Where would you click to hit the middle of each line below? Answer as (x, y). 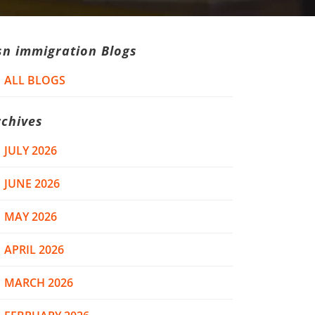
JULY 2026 (31, 150)
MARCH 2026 (39, 283)
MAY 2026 (31, 217)
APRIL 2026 (34, 250)
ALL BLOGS (35, 80)
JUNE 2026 (32, 184)
